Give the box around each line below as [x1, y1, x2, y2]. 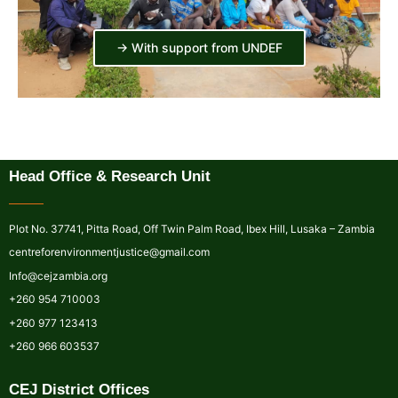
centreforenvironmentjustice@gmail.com [9, 245, 210, 259]
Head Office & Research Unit [9, 167, 211, 185]
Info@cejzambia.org [9, 268, 107, 283]
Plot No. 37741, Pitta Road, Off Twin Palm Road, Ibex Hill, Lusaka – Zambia [9, 222, 375, 236]
